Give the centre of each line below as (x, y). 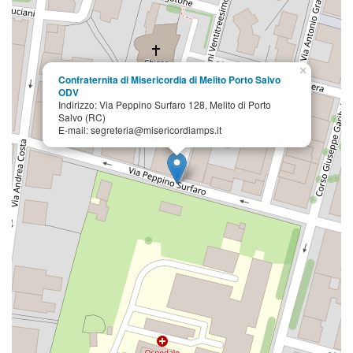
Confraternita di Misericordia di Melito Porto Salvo (169, 80)
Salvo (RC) (82, 117)
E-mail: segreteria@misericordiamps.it (140, 130)
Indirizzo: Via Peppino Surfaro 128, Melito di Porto (165, 105)
